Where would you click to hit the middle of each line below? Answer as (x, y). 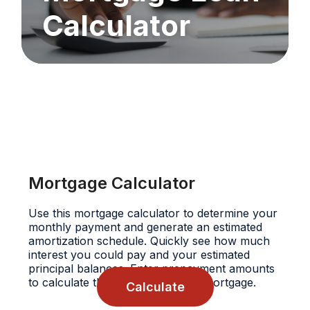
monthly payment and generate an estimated (145, 227)
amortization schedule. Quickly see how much (149, 241)
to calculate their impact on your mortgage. (142, 282)
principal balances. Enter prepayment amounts (151, 268)
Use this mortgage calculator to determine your (153, 213)
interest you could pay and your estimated (139, 255)
